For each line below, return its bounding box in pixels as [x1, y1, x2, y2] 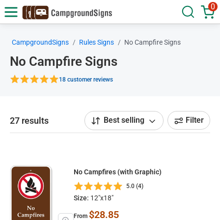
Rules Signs [79, 38, 114, 46]
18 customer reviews [59, 76, 113, 83]
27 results [10, 115, 49, 126]
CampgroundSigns [12, 38, 69, 46]
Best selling [104, 115, 144, 125]
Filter [186, 115, 204, 125]
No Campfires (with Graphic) [74, 167, 162, 176]
